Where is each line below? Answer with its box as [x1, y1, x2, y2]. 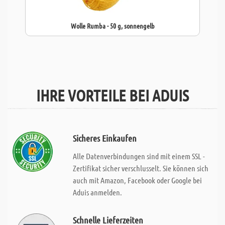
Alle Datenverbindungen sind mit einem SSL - [72, 151, 205, 161]
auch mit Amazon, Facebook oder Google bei [72, 175, 202, 185]
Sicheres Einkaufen [72, 133, 137, 144]
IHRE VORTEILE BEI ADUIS [36, 85, 189, 105]
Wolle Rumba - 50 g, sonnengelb [70, 21, 155, 30]
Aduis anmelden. [72, 187, 122, 197]
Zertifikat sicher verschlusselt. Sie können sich [72, 163, 208, 173]
